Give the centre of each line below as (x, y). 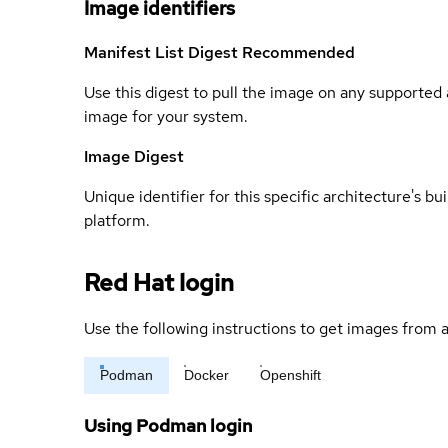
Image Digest (134, 157)
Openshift (290, 375)
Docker (206, 375)
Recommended (298, 53)
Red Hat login (159, 283)
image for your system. (166, 117)
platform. (117, 221)
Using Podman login (168, 426)
